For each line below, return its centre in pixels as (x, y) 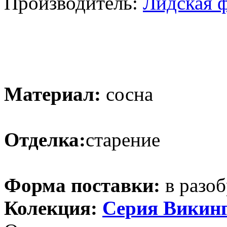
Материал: (52, 94)
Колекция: (53, 208)
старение (123, 139)
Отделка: (45, 139)
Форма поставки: (82, 185)
